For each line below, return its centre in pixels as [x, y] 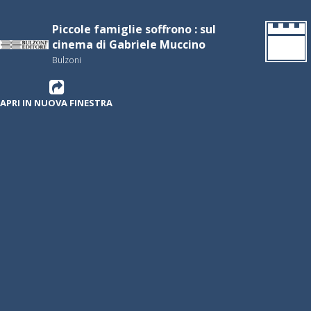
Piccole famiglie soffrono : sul [134, 29]
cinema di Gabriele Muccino [129, 44]
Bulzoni [67, 60]
